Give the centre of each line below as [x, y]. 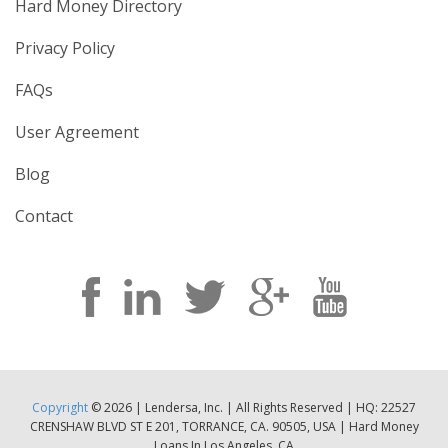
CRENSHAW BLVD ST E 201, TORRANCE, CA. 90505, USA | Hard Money [224, 426]
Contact [44, 216]
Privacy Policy [65, 48]
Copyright [60, 407]
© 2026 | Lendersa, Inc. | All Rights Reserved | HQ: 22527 [252, 407]
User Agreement [77, 132]
